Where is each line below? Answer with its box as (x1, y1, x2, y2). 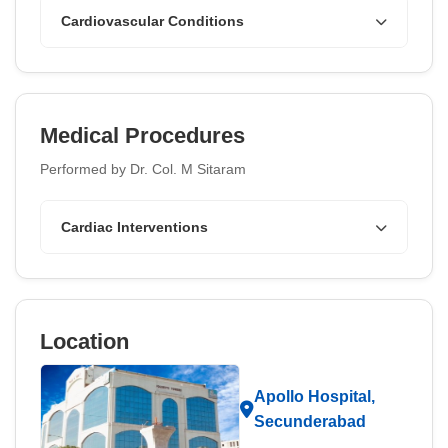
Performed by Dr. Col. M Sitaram (40, 161, 246, 177)
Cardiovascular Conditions (61, 13, 244, 29)
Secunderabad (254, 413, 366, 430)
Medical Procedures (40, 123, 245, 148)
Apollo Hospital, (254, 388, 375, 405)
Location (40, 329, 129, 354)
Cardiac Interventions (61, 219, 208, 235)
